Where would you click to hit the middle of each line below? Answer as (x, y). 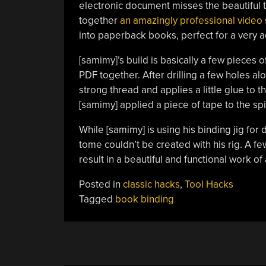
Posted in (101, 184)
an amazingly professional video (191, 20)
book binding (144, 199)
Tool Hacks (209, 184)
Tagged (97, 199)
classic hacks (151, 184)
